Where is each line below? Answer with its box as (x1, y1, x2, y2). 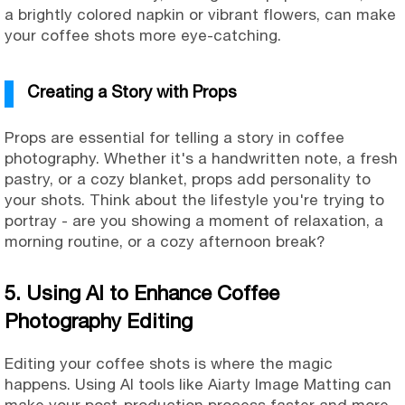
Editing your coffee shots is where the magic (5, 354, 333, 373)
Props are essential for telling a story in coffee (5, 128, 344, 147)
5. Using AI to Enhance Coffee (5, 281, 279, 306)
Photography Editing (5, 309, 193, 334)
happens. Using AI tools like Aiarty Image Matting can (5, 375, 391, 394)
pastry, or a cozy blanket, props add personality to (5, 170, 371, 189)
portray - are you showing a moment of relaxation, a (5, 212, 383, 231)
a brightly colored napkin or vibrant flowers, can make (5, 5, 396, 24)
